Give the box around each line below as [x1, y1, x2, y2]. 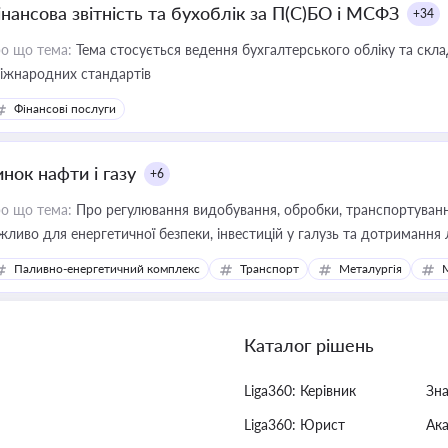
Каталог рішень [244, 334, 374, 356]
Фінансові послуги [14, 101, 116, 116]
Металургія [339, 261, 402, 276]
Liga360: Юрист [244, 416, 345, 433]
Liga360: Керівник [244, 382, 356, 399]
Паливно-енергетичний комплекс [14, 261, 200, 276]
